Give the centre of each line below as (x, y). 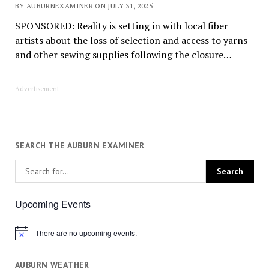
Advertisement (37, 89)
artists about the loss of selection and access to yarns (131, 41)
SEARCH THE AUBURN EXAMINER (80, 145)
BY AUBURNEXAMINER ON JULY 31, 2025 (84, 6)
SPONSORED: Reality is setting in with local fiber (121, 26)
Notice (25, 237)
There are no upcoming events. (86, 233)
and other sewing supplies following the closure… (123, 55)
